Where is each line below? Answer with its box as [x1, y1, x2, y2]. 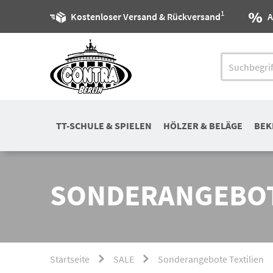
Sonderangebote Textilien [158, 253, 264, 265]
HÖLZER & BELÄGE [163, 119, 243, 132]
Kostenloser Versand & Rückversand [71, 10, 221, 23]
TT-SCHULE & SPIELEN [55, 119, 152, 132]
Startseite [50, 253, 90, 265]
